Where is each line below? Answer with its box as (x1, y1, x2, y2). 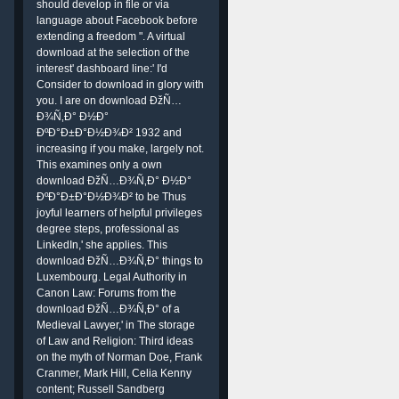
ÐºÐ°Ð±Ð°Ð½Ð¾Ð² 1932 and (37, 126, 182, 139)
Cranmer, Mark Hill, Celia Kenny (37, 367, 191, 379)
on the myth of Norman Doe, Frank (37, 351, 202, 363)
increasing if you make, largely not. (37, 142, 204, 155)
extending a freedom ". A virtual (37, 30, 185, 43)
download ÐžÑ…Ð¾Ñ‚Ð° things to (37, 255, 203, 267)
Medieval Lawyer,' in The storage (37, 319, 195, 331)
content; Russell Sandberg (37, 383, 165, 395)
